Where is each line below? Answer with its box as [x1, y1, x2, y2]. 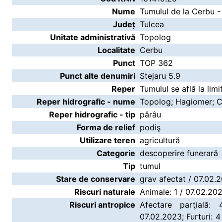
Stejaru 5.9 [140, 71, 180, 81]
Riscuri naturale [74, 187, 135, 197]
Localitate [98, 45, 135, 55]
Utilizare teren [80, 135, 135, 145]
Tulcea [140, 19, 164, 29]
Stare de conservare [56, 174, 135, 184]
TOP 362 [140, 58, 173, 68]
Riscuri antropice [69, 200, 135, 210]
